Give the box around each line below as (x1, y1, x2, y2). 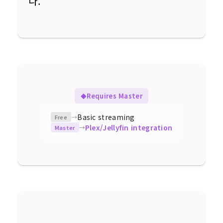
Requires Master (87, 91, 142, 101)
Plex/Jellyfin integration (85, 122, 173, 132)
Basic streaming (77, 111, 135, 122)
